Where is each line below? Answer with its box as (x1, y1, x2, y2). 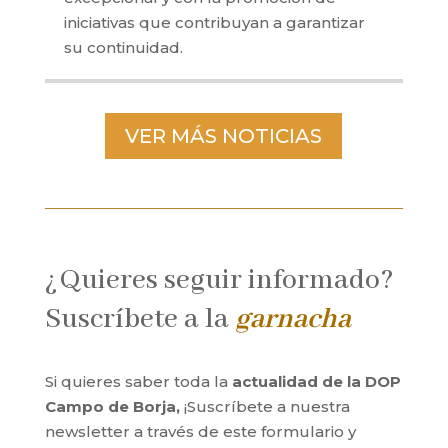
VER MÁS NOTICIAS (125, 123, 323, 148)
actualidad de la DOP (231, 371, 401, 391)
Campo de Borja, (44, 396, 180, 416)
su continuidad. (63, 37, 183, 57)
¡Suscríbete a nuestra (179, 396, 350, 416)
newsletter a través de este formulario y (44, 421, 356, 441)
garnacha (234, 301, 351, 337)
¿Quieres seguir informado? (44, 262, 394, 298)
